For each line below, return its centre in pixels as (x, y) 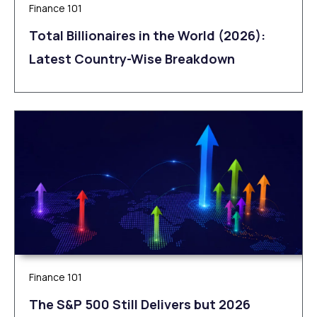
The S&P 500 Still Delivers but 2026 (140, 304)
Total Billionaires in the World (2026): (147, 35)
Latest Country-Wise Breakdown (132, 58)
